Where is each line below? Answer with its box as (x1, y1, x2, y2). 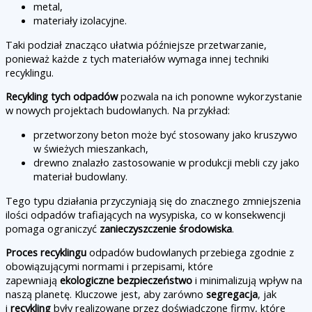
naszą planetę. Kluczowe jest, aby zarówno (6, 287, 206, 302)
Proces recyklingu (6, 245, 86, 260)
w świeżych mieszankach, (33, 141, 148, 155)
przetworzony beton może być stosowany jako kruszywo (33, 127, 297, 141)
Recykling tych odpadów (6, 89, 118, 104)
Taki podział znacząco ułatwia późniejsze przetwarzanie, (6, 37, 267, 52)
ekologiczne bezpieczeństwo (60, 273, 192, 288)
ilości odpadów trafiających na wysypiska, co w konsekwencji (6, 207, 286, 221)
